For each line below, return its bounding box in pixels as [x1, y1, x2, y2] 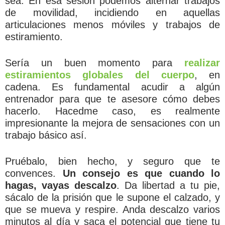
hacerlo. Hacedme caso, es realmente [5, 105, 220, 117]
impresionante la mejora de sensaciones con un [5, 117, 220, 129]
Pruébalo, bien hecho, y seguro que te [5, 155, 220, 167]
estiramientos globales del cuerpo [5, 69, 194, 80]
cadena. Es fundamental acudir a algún [5, 81, 220, 92]
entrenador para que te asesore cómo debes [5, 93, 220, 104]
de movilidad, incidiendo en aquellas [5, 7, 220, 18]
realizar [172, 57, 220, 68]
